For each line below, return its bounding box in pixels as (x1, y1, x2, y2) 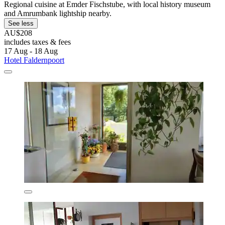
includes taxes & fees (4, 37, 71, 46)
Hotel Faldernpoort (4, 55, 64, 64)
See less (8, 19, 34, 27)
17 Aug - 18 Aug (4, 46, 58, 55)
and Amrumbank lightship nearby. (4, 9, 111, 18)
